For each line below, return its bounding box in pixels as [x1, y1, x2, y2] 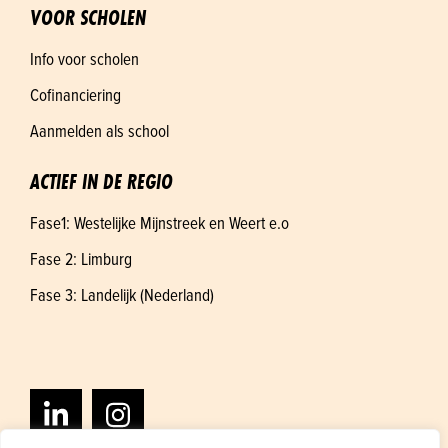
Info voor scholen [30, 47, 139, 71]
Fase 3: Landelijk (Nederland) [30, 283, 214, 307]
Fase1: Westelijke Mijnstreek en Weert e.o [30, 211, 289, 235]
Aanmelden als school [30, 119, 169, 143]
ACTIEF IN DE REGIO [30, 169, 173, 196]
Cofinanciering [30, 83, 121, 107]
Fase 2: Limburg [30, 247, 132, 271]
